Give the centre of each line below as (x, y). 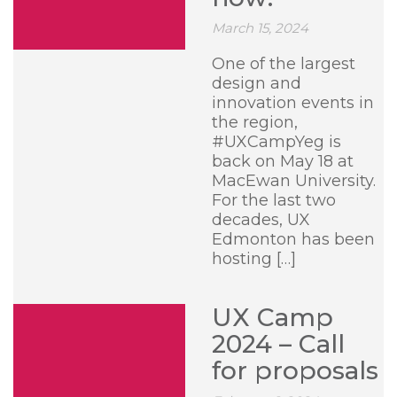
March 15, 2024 (260, 28)
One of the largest (284, 64)
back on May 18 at (283, 161)
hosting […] (254, 259)
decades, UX (261, 220)
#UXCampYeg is (276, 142)
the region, (255, 122)
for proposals (295, 370)
